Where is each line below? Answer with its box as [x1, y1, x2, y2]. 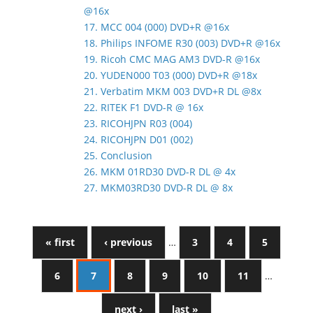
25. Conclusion [84, 148, 152, 162]
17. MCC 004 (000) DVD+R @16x [84, 20, 229, 34]
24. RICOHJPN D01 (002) [84, 132, 193, 146]
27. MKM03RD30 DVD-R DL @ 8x [84, 180, 233, 194]
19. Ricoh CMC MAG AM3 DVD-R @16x [84, 52, 260, 66]
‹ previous [104, 235, 152, 249]
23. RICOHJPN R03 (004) [84, 116, 192, 130]
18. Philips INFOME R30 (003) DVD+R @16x [84, 36, 280, 50]
